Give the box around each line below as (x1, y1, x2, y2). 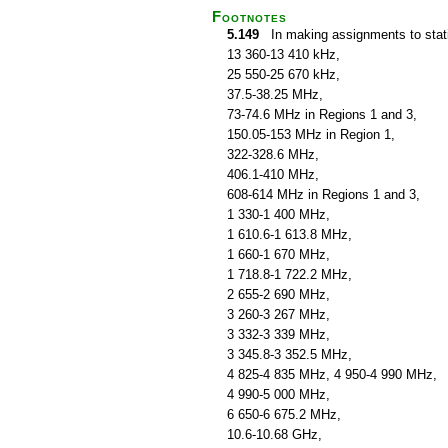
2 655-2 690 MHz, (227, 287, 330, 302)
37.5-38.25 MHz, (227, 87, 323, 102)
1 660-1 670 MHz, (227, 247, 330, 262)
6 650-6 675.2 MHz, (227, 407, 341, 422)
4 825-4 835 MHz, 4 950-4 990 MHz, (227, 367, 437, 382)
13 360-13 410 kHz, (227, 47, 340, 62)
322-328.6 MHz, (227, 147, 319, 162)
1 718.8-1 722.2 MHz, (227, 267, 352, 282)
